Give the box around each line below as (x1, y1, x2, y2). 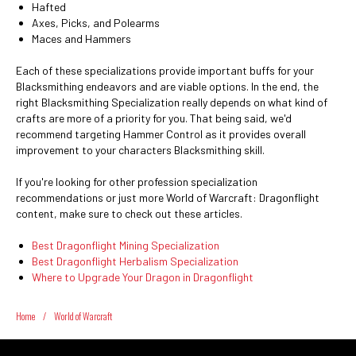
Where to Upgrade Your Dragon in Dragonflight (32, 270, 253, 284)
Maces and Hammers (32, 32, 131, 45)
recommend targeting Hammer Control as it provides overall (16, 127, 306, 141)
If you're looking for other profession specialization (16, 175, 257, 188)
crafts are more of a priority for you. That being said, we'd (16, 111, 292, 125)
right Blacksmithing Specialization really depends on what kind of (16, 95, 327, 109)
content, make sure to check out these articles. (16, 207, 242, 220)
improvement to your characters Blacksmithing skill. (16, 143, 265, 157)
